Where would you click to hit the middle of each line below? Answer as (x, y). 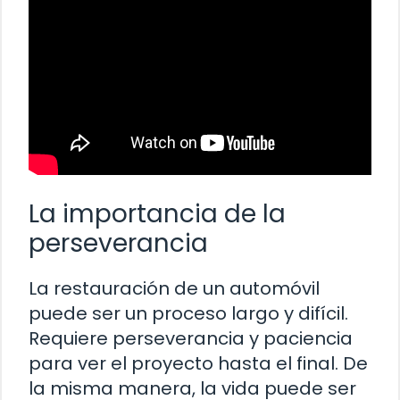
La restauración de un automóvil (174, 288)
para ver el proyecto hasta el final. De (198, 363)
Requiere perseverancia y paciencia (191, 338)
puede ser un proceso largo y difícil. (188, 313)
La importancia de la (157, 213)
